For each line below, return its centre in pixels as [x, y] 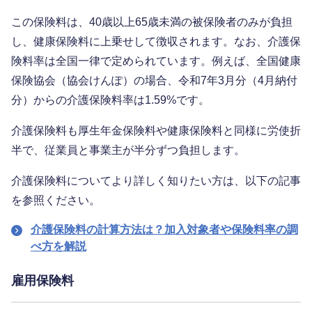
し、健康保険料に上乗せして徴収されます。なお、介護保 [156, 42]
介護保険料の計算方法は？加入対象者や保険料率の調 [164, 230]
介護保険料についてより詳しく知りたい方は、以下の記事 [156, 181]
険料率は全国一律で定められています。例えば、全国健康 [156, 61]
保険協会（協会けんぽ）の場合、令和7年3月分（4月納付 [154, 81]
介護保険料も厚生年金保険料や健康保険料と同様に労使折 [156, 131]
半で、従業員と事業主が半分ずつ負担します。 [128, 150]
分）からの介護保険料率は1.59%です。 [110, 100]
